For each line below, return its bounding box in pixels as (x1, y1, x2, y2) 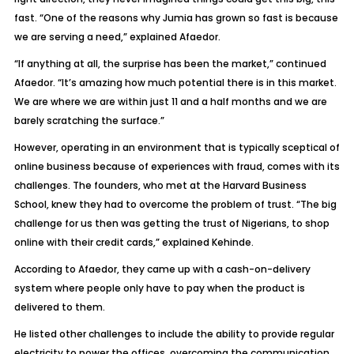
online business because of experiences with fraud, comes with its (13, 160, 340, 173)
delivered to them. (13, 300, 105, 314)
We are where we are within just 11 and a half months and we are (13, 95, 327, 108)
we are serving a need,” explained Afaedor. (13, 30, 220, 43)
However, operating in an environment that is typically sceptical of (13, 141, 340, 154)
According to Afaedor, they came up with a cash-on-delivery (13, 262, 311, 276)
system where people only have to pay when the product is (13, 281, 305, 295)
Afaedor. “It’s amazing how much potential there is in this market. (13, 76, 337, 89)
